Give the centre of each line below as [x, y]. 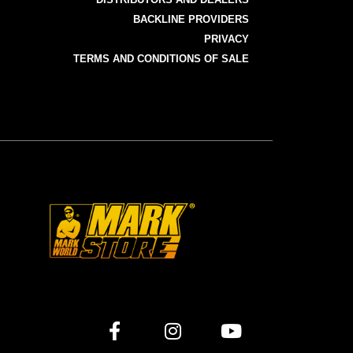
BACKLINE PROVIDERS [191, 20]
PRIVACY [227, 39]
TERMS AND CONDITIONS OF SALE [161, 59]
